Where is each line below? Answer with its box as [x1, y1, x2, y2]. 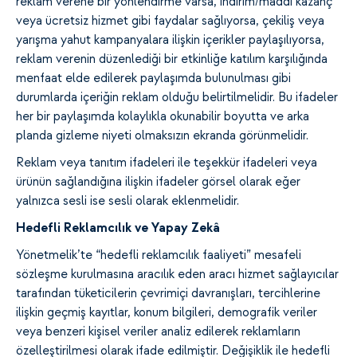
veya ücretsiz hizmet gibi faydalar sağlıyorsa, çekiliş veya [16, 14, 324, 29]
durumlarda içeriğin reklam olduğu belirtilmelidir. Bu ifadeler [16, 90, 338, 105]
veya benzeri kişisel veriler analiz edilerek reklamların [16, 324, 300, 339]
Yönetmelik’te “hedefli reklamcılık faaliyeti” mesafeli [16, 248, 301, 263]
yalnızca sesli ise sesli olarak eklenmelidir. [16, 194, 239, 209]
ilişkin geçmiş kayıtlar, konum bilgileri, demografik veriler [16, 305, 317, 320]
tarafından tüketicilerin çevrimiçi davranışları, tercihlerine [16, 286, 320, 301]
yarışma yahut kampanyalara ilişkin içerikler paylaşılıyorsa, [16, 33, 324, 48]
